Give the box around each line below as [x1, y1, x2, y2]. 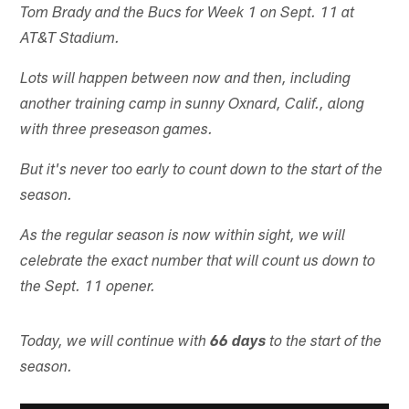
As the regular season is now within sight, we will [20, 228, 346, 245]
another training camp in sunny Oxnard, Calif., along [20, 97, 365, 113]
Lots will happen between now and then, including [20, 71, 351, 88]
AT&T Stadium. [20, 31, 121, 47]
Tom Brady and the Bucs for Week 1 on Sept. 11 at [20, 5, 355, 22]
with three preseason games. [20, 122, 214, 139]
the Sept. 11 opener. [20, 279, 156, 296]
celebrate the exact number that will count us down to [20, 254, 376, 270]
